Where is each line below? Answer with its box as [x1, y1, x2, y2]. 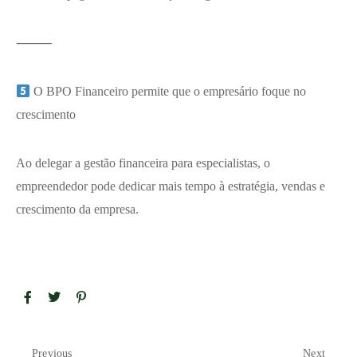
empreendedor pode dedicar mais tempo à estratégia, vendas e [16, 179, 325, 194]
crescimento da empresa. [16, 202, 139, 217]
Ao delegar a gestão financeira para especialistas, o [16, 156, 270, 171]
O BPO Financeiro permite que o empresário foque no [30, 84, 307, 99]
